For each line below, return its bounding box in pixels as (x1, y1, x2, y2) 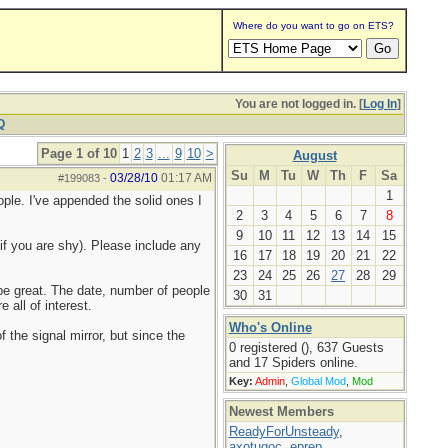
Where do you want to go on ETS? (233, 20, 394, 31)
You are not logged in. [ (234, 97, 363, 111)
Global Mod (290, 375, 346, 387)
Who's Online (228, 320, 312, 335)
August (292, 148, 337, 163)
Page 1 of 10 (40, 146, 117, 161)
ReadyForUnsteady (228, 424, 339, 439)
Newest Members (228, 404, 334, 419)
